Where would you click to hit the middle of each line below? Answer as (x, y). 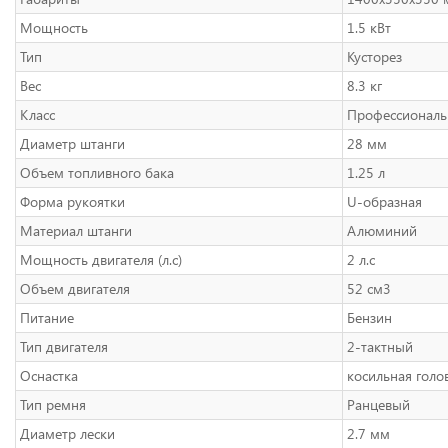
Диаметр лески (67, 433)
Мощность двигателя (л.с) (101, 259)
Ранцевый (378, 404)
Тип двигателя (64, 346)
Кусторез (374, 56)
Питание (47, 317)
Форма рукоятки (72, 201)
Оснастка (49, 375)
